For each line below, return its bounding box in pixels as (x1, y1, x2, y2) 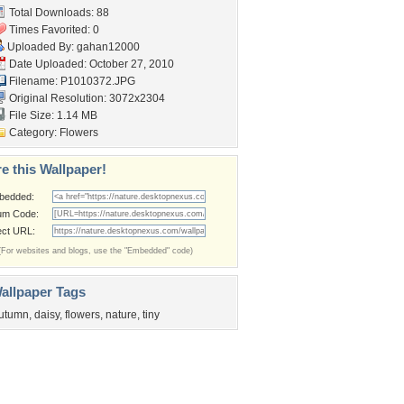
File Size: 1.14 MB (6, 109, 97, 122)
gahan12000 (77, 41, 140, 53)
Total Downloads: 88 (6, 6, 109, 19)
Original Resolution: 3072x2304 (6, 92, 165, 105)
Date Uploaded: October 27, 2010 (6, 58, 174, 70)
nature (106, 308, 137, 321)
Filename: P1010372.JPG (6, 75, 135, 87)
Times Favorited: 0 (6, 23, 99, 36)
